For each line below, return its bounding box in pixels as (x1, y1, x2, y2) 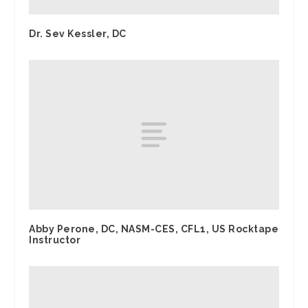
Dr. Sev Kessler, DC (29, 28, 126, 40)
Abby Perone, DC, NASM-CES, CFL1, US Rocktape (29, 223, 279, 235)
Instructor (29, 234, 81, 246)
